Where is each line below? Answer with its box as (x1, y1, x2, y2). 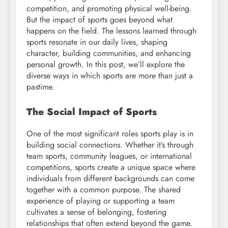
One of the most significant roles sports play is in (26, 127, 193, 139)
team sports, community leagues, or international (26, 150, 192, 162)
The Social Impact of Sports (26, 104, 157, 119)
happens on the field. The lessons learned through (26, 24, 196, 37)
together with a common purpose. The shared (26, 183, 181, 195)
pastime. (26, 80, 54, 93)
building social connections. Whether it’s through (26, 138, 193, 151)
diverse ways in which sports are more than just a (26, 69, 193, 81)
